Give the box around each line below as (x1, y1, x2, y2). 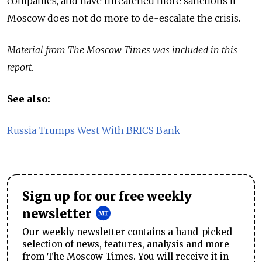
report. (7, 61, 33, 74)
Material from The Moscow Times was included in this (7, 44, 237, 56)
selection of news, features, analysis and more (22, 239, 229, 250)
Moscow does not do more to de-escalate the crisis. (7, 12, 240, 25)
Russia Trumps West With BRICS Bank (7, 125, 180, 137)
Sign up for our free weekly (22, 189, 192, 205)
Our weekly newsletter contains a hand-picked (22, 226, 232, 238)
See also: (7, 93, 50, 105)
